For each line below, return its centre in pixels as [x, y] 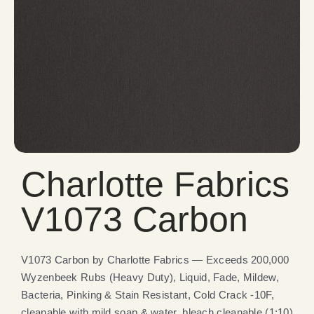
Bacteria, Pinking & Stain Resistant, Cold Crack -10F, [148, 295]
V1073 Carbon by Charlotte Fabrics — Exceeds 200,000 [155, 260]
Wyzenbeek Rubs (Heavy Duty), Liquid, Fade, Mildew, [150, 277]
